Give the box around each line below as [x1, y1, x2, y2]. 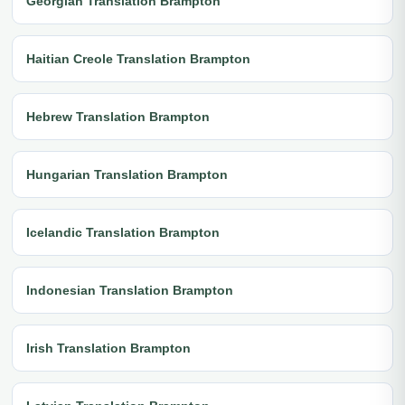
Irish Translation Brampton [26, 340, 191, 355]
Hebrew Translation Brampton [26, 108, 210, 124]
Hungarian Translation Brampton [26, 166, 228, 182]
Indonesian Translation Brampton [26, 282, 233, 297]
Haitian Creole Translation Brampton [26, 51, 250, 66]
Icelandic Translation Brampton [26, 224, 220, 240]
